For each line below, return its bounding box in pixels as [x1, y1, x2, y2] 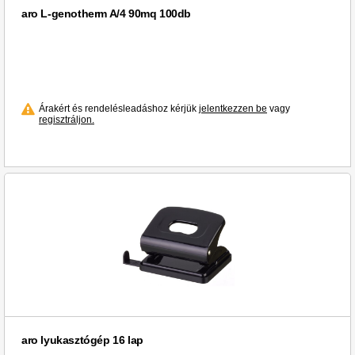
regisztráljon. [39, 114, 94, 126]
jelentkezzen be [199, 103, 267, 115]
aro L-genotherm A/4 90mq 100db [21, 7, 191, 21]
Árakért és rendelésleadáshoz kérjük [39, 103, 199, 115]
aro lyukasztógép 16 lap [21, 334, 143, 347]
